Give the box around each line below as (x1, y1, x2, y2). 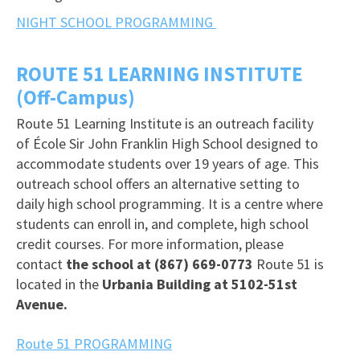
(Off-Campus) (16, 85, 135, 110)
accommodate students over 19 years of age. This (16, 154, 319, 173)
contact (16, 255, 63, 273)
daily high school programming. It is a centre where (16, 194, 323, 213)
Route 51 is (253, 255, 324, 273)
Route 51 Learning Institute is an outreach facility (16, 114, 313, 133)
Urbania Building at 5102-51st (102, 275, 297, 293)
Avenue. (16, 295, 67, 313)
